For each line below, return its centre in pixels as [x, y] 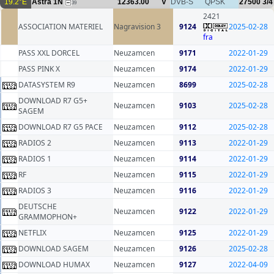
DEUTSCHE [38, 207]
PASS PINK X [39, 69]
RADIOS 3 [35, 191]
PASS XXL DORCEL [49, 53]
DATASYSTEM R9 [47, 85]
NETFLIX [32, 233]
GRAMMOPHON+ [48, 217]
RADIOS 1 [35, 159]
